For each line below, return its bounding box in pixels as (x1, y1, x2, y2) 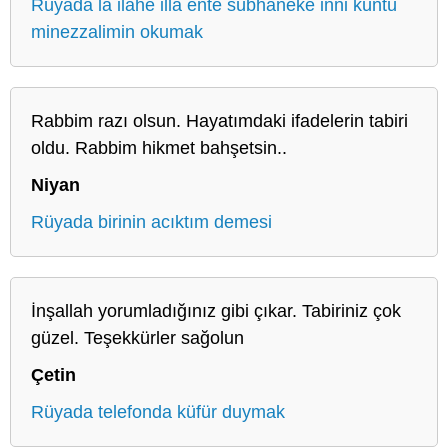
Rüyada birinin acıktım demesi (31, 211, 272, 232)
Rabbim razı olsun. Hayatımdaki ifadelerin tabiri (31, 110, 408, 131)
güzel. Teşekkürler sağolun (31, 327, 244, 348)
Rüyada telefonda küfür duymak (31, 401, 285, 422)
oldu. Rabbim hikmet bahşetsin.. (31, 137, 287, 158)
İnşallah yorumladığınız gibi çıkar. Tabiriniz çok (31, 300, 401, 321)
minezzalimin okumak (31, 21, 203, 42)
